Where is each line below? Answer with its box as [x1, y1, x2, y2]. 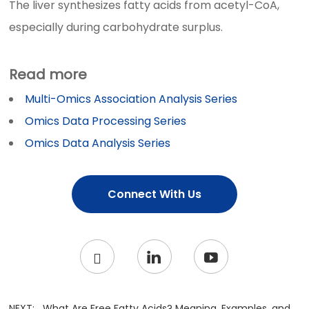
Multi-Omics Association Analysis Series [25, 90, 238, 107]
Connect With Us [107, 186, 201, 202]
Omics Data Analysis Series [25, 134, 171, 151]
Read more [9, 64, 88, 84]
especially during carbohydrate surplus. [9, 19, 223, 35]
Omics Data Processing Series [25, 112, 187, 129]
